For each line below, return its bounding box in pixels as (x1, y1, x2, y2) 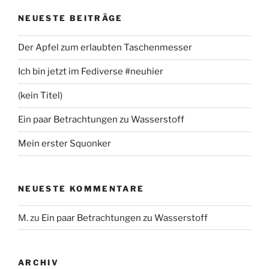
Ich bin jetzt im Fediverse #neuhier (18, 66, 163, 77)
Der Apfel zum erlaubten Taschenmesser (18, 42, 192, 53)
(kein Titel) (18, 90, 62, 101)
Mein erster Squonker (18, 138, 111, 149)
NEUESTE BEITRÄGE (18, 13, 123, 23)
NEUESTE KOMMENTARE (18, 183, 145, 193)
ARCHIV (18, 258, 59, 267)
